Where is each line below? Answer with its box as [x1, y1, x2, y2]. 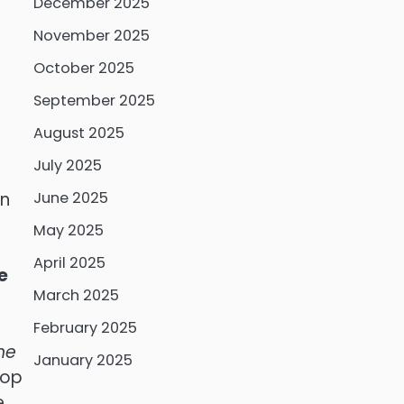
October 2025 [32, 58, 134, 78]
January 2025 [32, 350, 133, 371]
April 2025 [32, 252, 106, 273]
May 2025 [32, 220, 104, 241]
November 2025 [32, 25, 150, 46]
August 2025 [32, 123, 124, 143]
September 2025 [32, 90, 155, 111]
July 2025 [32, 155, 102, 176]
